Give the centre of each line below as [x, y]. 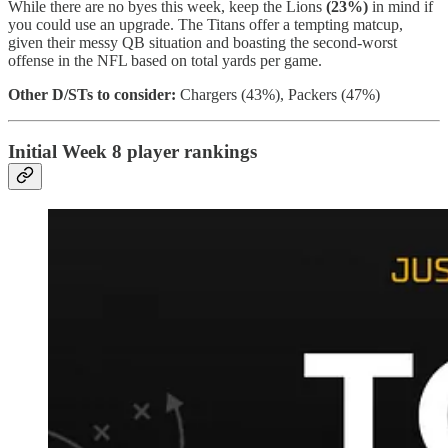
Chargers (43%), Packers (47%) [278, 95]
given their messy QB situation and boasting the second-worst [202, 43]
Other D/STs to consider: [92, 95]
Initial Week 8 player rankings [132, 151]
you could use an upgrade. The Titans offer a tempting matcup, [205, 25]
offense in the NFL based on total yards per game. [165, 61]
